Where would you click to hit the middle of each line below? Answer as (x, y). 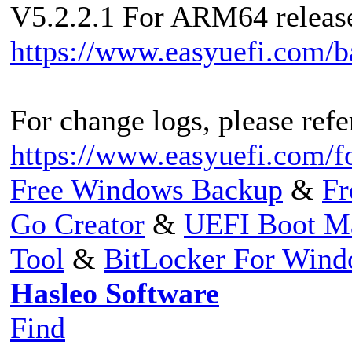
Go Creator (77, 224)
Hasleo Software (115, 293)
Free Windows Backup (147, 189)
